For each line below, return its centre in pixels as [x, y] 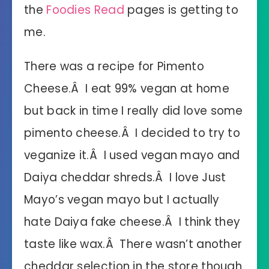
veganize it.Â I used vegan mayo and [132, 156]
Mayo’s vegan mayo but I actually [122, 200]
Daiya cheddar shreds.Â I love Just [125, 178]
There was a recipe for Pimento [114, 67]
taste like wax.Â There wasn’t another [133, 244]
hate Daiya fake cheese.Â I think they [132, 222]
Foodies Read [85, 10]
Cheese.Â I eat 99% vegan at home [127, 89]
